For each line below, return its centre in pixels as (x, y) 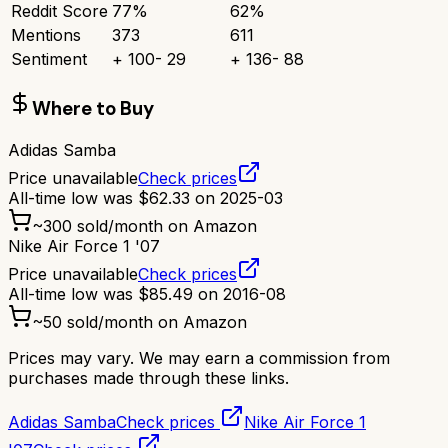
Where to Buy (93, 108)
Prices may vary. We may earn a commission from (199, 357)
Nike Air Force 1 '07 (84, 245)
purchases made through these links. (148, 377)
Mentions (46, 35)
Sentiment (49, 59)
